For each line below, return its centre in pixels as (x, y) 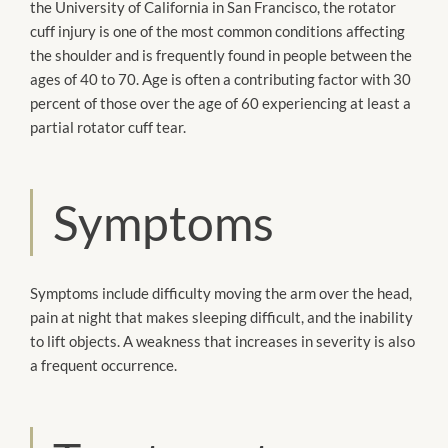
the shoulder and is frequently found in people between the (221, 54)
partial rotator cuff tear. (108, 126)
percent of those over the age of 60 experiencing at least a (220, 102)
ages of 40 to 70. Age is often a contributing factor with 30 (220, 78)
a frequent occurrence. (103, 364)
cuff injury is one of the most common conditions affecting (217, 30)
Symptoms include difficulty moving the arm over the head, (221, 292)
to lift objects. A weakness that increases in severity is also (222, 340)
